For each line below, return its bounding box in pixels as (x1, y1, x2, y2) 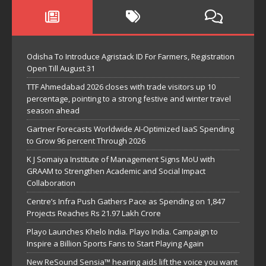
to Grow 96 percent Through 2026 (27, 135, 145, 147)
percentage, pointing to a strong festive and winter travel (27, 93, 231, 104)
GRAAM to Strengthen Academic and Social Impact (27, 166, 205, 177)
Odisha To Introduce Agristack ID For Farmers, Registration (27, 51, 235, 62)
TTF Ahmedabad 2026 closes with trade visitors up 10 (27, 81, 216, 93)
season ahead (27, 105, 80, 116)
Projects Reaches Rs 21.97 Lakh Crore (27, 208, 161, 219)
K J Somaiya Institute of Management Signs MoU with (27, 154, 215, 165)
